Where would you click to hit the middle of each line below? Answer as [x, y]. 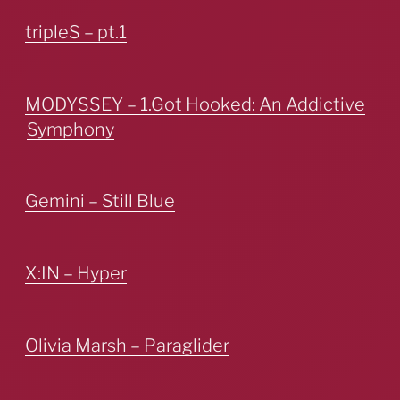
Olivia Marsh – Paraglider [127, 345]
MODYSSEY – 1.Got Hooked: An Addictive [195, 104]
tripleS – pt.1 [76, 32]
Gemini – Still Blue [100, 201]
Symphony [71, 129]
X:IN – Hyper [76, 273]
